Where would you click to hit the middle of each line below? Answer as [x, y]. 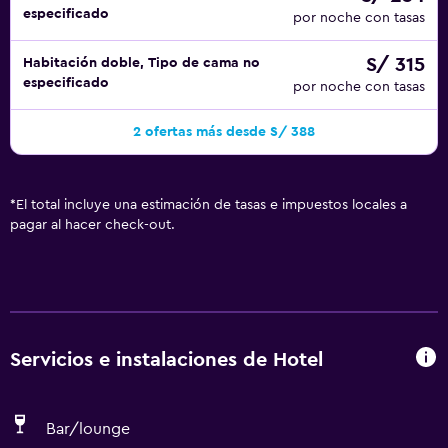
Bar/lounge [88, 429]
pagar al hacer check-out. [92, 225]
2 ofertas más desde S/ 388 [224, 132]
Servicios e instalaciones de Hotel [166, 359]
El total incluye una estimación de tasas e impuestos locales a [211, 205]
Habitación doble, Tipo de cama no [141, 63]
